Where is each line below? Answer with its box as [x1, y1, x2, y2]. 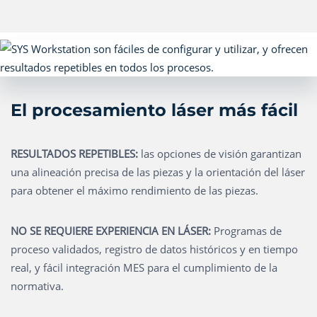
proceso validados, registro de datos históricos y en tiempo [11, 242, 298, 256]
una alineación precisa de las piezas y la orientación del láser [11, 165, 305, 179]
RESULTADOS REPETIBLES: [11, 146, 138, 161]
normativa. [11, 279, 64, 293]
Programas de [211, 224, 282, 238]
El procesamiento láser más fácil [11, 100, 298, 120]
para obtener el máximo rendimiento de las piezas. [11, 183, 258, 197]
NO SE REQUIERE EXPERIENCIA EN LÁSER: [11, 224, 211, 238]
